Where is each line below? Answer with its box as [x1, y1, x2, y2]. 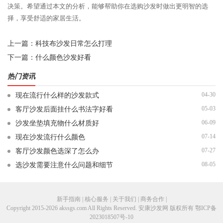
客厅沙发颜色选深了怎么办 [15, 147, 99, 155]
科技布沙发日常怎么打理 [35, 40, 112, 47]
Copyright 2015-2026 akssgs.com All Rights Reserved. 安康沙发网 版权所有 [6, 205, 195, 212]
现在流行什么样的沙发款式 [15, 92, 99, 99]
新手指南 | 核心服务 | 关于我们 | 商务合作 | [56, 196, 167, 203]
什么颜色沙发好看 [35, 54, 91, 61]
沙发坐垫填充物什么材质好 [15, 119, 99, 127]
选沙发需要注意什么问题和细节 [15, 161, 113, 169]
